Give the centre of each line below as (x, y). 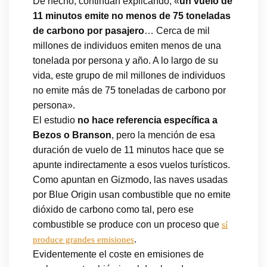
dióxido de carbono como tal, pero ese (113, 209)
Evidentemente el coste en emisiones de (118, 254)
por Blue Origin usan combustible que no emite (132, 194)
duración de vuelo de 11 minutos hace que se (128, 150)
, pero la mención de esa (163, 135)
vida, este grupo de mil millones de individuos (129, 75)
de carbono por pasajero (89, 30)
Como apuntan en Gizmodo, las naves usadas (130, 179)
